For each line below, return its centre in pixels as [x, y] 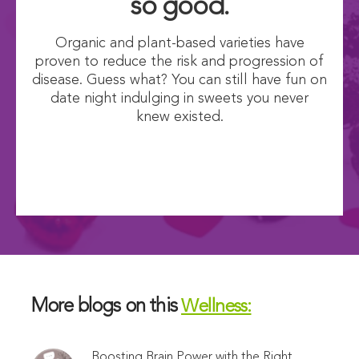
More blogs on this [107, 307]
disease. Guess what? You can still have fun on [179, 81]
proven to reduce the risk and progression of [179, 62]
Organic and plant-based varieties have [179, 44]
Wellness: [216, 308]
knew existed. [179, 117]
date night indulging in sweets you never [179, 99]
